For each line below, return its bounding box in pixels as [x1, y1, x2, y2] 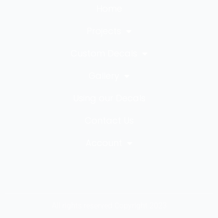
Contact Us [84, 114, 134, 127]
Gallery [89, 70, 119, 82]
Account [86, 137, 122, 149]
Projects [87, 25, 121, 37]
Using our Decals [73, 92, 145, 105]
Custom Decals [71, 47, 137, 60]
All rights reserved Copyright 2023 [51, 201, 167, 211]
